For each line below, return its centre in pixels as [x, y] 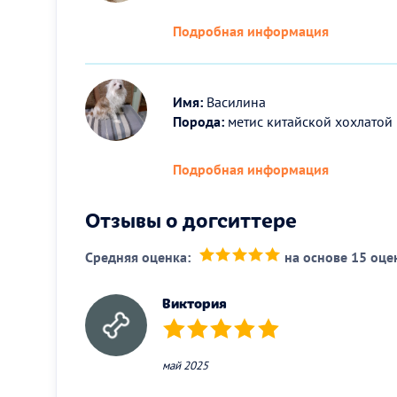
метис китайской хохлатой [309, 121]
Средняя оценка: [138, 257]
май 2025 [185, 365]
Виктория [195, 303]
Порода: [199, 121]
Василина [235, 101]
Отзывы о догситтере [191, 218]
